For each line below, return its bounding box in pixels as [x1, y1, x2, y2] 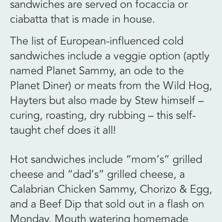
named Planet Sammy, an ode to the [10, 62, 184, 80]
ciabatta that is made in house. [10, 10, 158, 28]
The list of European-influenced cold [10, 33, 183, 50]
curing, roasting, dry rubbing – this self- [10, 107, 196, 124]
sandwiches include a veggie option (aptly [10, 48, 210, 65]
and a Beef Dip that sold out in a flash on [10, 195, 204, 213]
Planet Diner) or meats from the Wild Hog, [10, 77, 212, 95]
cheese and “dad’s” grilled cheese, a [10, 166, 185, 183]
